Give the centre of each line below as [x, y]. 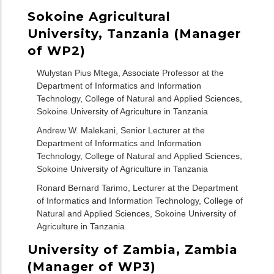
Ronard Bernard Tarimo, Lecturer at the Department [137, 188]
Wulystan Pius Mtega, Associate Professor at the [130, 73]
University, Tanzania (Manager [134, 33]
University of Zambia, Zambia [133, 249]
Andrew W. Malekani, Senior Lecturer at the [121, 131]
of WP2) [57, 50]
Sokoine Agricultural [99, 16]
